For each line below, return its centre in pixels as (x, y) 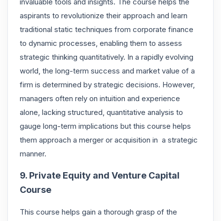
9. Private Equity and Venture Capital (100, 175)
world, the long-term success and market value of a (107, 71)
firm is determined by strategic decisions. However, (107, 84)
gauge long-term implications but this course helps (105, 126)
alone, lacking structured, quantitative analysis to (101, 112)
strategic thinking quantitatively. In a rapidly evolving (107, 57)
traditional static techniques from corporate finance (107, 29)
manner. (34, 153)
